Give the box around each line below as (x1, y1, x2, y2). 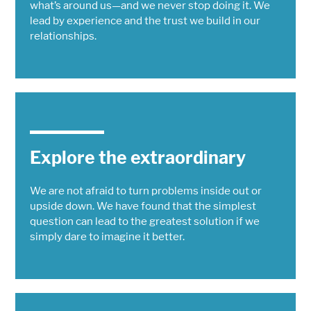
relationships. (29, 29, 96, 43)
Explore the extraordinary (29, 147, 246, 169)
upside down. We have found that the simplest (29, 199, 256, 213)
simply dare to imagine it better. (29, 230, 185, 244)
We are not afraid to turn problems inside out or (29, 184, 262, 198)
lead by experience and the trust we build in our (29, 14, 260, 28)
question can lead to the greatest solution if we (29, 215, 260, 228)
